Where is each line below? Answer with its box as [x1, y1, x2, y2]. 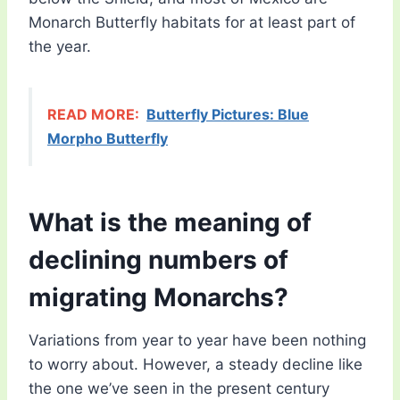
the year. [29, 37, 91, 56]
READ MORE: [47, 105, 139, 124]
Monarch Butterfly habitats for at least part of [29, 13, 355, 32]
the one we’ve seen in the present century [29, 379, 329, 398]
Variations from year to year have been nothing [29, 331, 366, 350]
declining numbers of [29, 245, 288, 276]
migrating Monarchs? [29, 282, 288, 313]
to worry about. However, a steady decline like [29, 355, 362, 374]
